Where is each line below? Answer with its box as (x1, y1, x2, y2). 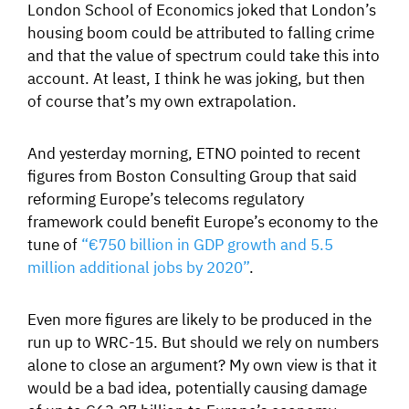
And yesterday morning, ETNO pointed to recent (27, 142, 361, 163)
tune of (27, 233, 81, 254)
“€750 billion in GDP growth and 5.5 (81, 233, 333, 254)
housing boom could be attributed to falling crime (27, 21, 374, 42)
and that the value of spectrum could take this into (27, 44, 380, 65)
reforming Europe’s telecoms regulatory (27, 187, 304, 208)
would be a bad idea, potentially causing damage (27, 376, 367, 397)
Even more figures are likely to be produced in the (27, 308, 372, 329)
